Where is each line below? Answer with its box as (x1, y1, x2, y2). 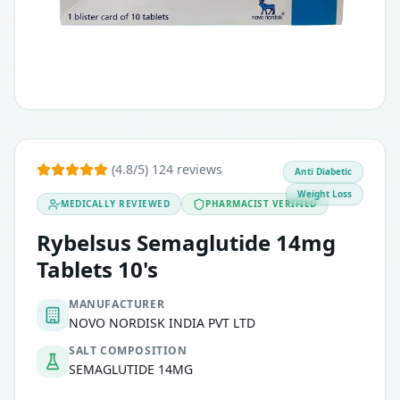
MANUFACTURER (69, 296, 165, 312)
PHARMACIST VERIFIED (205, 197, 317, 210)
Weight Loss (297, 187, 352, 200)
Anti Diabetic (295, 165, 352, 178)
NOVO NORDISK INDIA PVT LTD (69, 314, 255, 331)
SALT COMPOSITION (69, 343, 187, 358)
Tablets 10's (37, 254, 158, 284)
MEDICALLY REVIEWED (61, 197, 170, 210)
